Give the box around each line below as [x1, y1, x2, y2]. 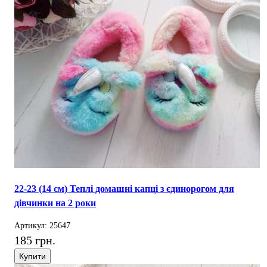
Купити [19, 252, 46, 261]
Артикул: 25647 [14, 221, 70, 230]
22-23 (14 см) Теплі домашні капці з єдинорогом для [14, 184, 234, 194]
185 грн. [14, 234, 55, 247]
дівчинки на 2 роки [14, 198, 96, 208]
